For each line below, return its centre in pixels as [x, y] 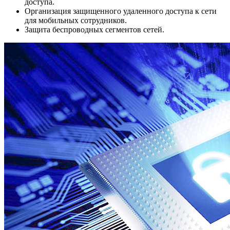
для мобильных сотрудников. [76, 21]
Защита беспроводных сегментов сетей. [94, 30]
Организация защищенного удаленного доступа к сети [121, 11]
